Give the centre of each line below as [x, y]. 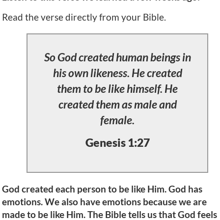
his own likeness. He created [117, 72]
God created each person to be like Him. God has [102, 189]
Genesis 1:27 [117, 143]
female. [117, 120]
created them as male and [117, 104]
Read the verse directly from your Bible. [84, 17]
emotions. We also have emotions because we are [104, 202]
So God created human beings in [117, 57]
